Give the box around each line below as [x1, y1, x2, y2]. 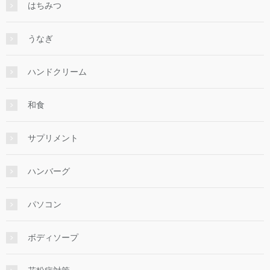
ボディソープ [28, 232, 78, 242]
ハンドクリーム [28, 66, 87, 77]
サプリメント [28, 133, 78, 143]
